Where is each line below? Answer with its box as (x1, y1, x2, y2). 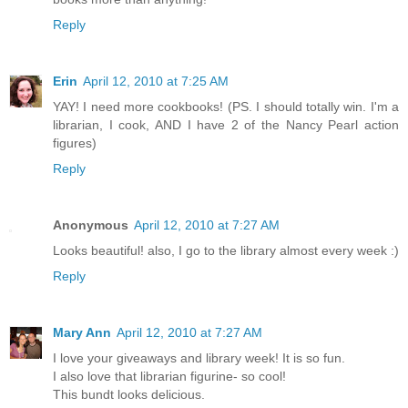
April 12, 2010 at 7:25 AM (83, 74, 229, 89)
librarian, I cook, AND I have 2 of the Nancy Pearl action (53, 117, 399, 133)
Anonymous (53, 218, 128, 233)
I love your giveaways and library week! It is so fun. (53, 351, 345, 366)
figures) (53, 136, 97, 151)
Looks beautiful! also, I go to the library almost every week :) (53, 243, 399, 259)
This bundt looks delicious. (53, 387, 205, 403)
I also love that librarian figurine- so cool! (53, 369, 286, 384)
